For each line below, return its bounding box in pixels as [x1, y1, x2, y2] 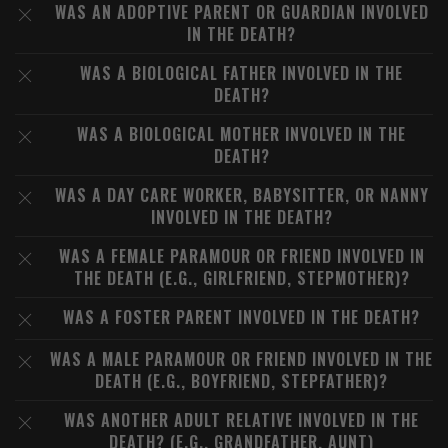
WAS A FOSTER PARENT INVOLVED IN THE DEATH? [63, 305, 420, 329]
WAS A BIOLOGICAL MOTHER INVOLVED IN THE [77, 122, 406, 146]
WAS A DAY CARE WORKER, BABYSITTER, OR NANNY [54, 183, 429, 207]
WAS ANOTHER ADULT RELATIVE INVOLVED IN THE [64, 408, 419, 432]
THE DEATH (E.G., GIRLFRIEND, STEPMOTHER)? [73, 266, 410, 290]
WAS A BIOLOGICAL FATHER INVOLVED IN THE [80, 61, 403, 85]
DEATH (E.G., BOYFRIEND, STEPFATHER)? [95, 369, 388, 393]
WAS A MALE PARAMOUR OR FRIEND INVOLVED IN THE [50, 347, 433, 371]
